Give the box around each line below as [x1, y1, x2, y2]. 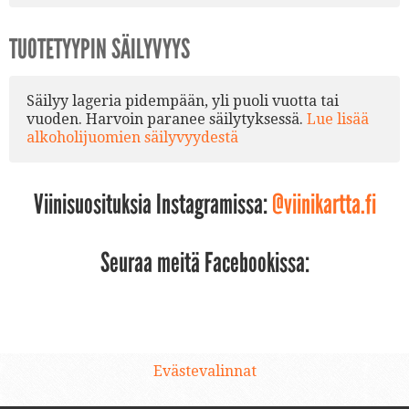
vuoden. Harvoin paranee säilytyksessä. [26, 110, 307, 128]
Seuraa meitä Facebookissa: [100, 246, 309, 280]
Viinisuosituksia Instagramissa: [33, 188, 272, 222]
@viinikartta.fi [271, 188, 376, 222]
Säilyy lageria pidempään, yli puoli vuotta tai [26, 91, 339, 110]
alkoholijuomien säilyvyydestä [26, 128, 238, 146]
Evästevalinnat [152, 362, 257, 381]
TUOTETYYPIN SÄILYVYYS [9, 33, 190, 67]
